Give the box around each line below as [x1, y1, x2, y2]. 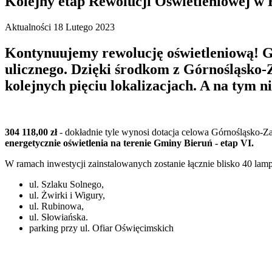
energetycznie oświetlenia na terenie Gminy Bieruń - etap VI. [5, 137, 254, 148]
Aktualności [5, 21, 51, 32]
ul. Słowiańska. [29, 211, 88, 222]
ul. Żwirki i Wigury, [29, 189, 105, 200]
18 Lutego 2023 [53, 21, 115, 32]
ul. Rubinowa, [29, 200, 84, 211]
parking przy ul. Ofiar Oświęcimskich [29, 222, 174, 233]
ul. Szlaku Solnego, [29, 178, 104, 189]
